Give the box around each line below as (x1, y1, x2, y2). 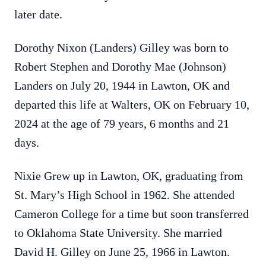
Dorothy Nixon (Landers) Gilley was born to (14, 41, 229, 54)
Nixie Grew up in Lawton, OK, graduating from (14, 169, 243, 182)
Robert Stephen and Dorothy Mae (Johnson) (14, 60, 226, 73)
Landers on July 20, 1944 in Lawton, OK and (14, 79, 230, 92)
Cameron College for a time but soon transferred (14, 207, 249, 220)
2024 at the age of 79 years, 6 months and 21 (14, 117, 229, 130)
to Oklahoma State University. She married (14, 226, 222, 239)
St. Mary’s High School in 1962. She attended (14, 188, 235, 201)
